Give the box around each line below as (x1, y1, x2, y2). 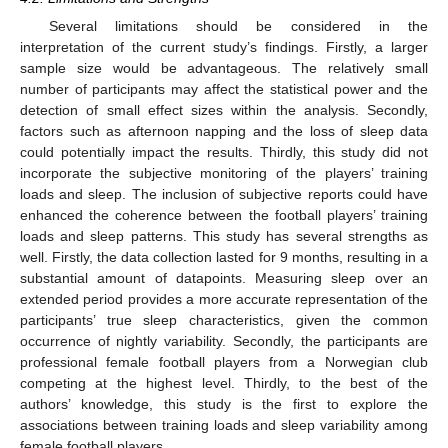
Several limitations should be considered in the (48, 17, 428, 34)
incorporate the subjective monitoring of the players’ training (20, 164, 428, 181)
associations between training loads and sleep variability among (20, 416, 428, 433)
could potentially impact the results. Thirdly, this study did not (20, 143, 428, 160)
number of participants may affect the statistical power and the (20, 80, 428, 97)
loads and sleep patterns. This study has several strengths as (20, 227, 428, 244)
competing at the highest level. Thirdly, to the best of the (20, 374, 428, 391)
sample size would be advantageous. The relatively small (20, 59, 428, 76)
